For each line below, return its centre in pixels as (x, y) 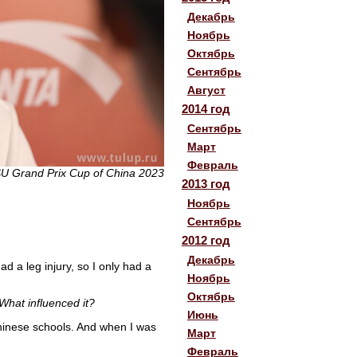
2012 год (206, 240)
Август (206, 90)
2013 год (206, 183)
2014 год (206, 108)
